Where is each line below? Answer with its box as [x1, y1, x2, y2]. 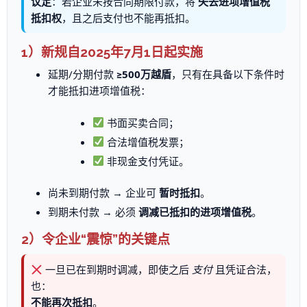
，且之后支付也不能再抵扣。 [61, 11, 195, 25]
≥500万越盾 [116, 67, 172, 81]
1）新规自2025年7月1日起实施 [21, 45, 203, 60]
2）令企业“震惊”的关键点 [21, 232, 170, 247]
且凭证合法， [212, 262, 277, 276]
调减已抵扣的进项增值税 [138, 205, 252, 219]
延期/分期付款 [48, 67, 117, 81]
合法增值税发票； [103, 134, 189, 149]
